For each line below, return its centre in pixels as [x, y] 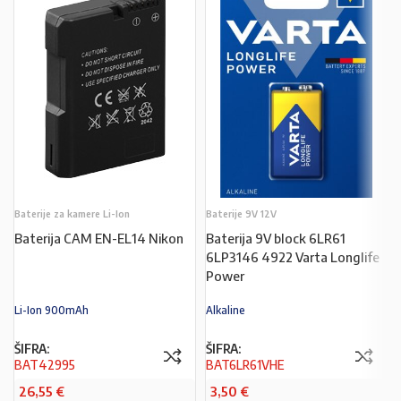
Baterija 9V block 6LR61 [276, 239]
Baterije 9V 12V [241, 214]
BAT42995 [45, 365]
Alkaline [226, 311]
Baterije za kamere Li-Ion [72, 214]
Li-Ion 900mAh [51, 311]
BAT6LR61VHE [245, 365]
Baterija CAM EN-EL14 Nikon [99, 239]
